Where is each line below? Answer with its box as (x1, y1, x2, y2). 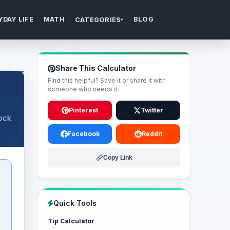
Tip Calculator (48, 217, 94, 225)
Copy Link (103, 154, 132, 161)
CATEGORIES (74, 15, 121, 24)
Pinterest (69, 106, 98, 114)
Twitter (140, 106, 163, 114)
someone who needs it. (48, 85, 119, 93)
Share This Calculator (55, 64, 136, 72)
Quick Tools (53, 199, 97, 207)
